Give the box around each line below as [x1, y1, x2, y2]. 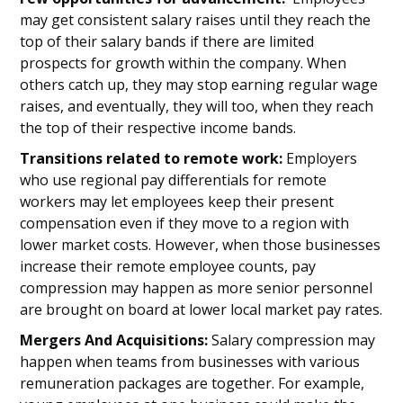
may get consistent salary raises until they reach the [20, 10, 372, 30]
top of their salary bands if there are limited [20, 31, 315, 51]
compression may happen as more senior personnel [20, 278, 373, 298]
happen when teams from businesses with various [20, 352, 361, 372]
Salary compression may [211, 330, 376, 350]
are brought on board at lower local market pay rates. [20, 300, 383, 319]
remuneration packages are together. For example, [20, 373, 365, 393]
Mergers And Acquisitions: [20, 330, 212, 350]
